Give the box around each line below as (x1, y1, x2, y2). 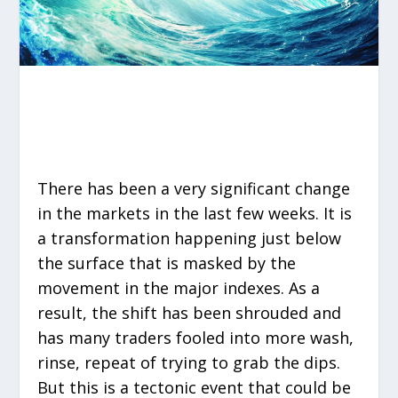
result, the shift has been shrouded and (37, 302, 342, 323)
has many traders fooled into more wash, (37, 327, 354, 348)
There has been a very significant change (37, 178, 351, 199)
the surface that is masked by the (37, 252, 297, 274)
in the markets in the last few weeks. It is (37, 203, 353, 224)
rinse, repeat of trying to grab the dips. (37, 352, 341, 373)
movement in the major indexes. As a (37, 277, 321, 298)
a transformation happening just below (37, 227, 342, 249)
